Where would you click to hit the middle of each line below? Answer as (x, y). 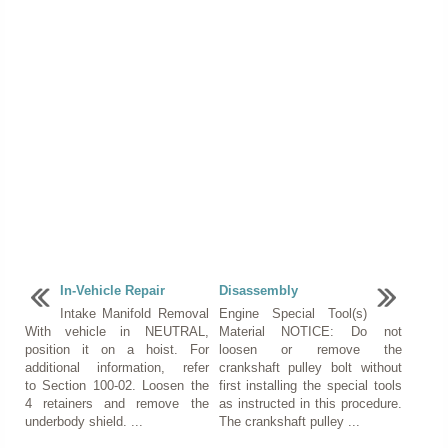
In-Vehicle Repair (112, 291)
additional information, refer (117, 368)
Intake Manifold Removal (134, 314)
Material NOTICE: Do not (310, 332)
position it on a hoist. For (117, 350)
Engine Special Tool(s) (293, 314)
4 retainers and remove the (117, 404)
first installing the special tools (310, 386)
